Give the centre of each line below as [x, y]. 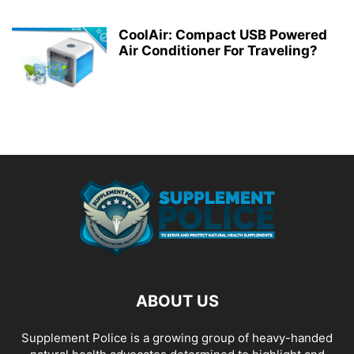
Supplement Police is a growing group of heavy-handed [177, 338]
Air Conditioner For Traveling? [218, 51]
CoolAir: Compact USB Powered [223, 35]
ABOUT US [177, 301]
